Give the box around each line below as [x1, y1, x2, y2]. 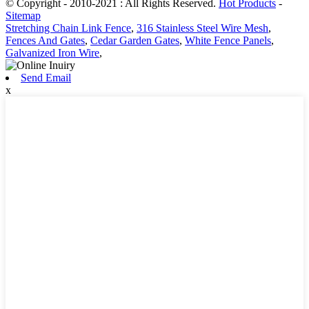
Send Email [21, 72, 71, 84]
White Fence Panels [185, 34, 271, 47]
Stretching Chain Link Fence [6, 22, 131, 34]
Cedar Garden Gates [90, 34, 179, 47]
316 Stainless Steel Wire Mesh [137, 22, 268, 34]
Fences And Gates [6, 34, 85, 47]
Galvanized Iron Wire [6, 47, 99, 59]
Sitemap [6, 10, 41, 22]
